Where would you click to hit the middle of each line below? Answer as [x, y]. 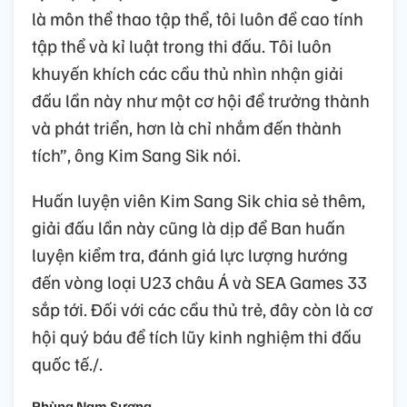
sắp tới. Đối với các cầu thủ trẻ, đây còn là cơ [202, 309]
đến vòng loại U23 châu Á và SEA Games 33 [199, 282]
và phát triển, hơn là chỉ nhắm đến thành [187, 128]
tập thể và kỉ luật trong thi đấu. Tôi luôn [182, 46]
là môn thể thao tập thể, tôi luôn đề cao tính [198, 19]
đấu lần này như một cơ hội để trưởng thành [201, 100]
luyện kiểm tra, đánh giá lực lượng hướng [190, 255]
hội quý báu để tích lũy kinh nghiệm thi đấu [197, 337]
